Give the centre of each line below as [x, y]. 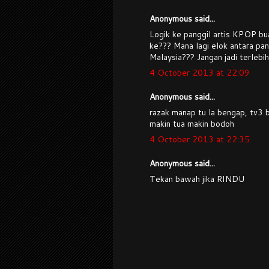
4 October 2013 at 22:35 [200, 140]
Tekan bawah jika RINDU [197, 179]
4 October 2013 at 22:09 [200, 73]
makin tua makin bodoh [192, 124]
